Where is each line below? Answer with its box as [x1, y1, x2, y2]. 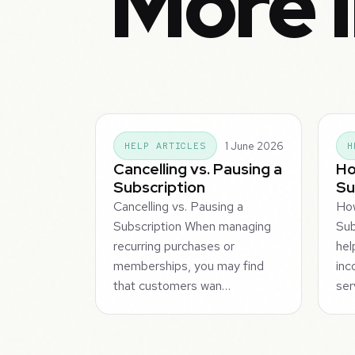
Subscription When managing [113, 218, 272, 235]
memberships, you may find [113, 258, 265, 275]
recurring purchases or [113, 238, 235, 255]
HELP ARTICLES [124, 139, 207, 153]
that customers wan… [113, 277, 231, 295]
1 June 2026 [224, 139, 284, 153]
